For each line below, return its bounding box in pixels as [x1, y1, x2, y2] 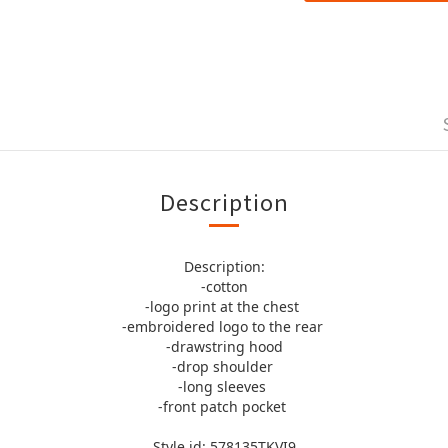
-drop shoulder [171, 357, 277, 376]
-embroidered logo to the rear [121, 317, 327, 336]
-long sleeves [178, 377, 270, 396]
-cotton [200, 277, 248, 296]
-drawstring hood [165, 337, 283, 356]
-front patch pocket [158, 397, 290, 416]
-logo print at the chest [145, 297, 303, 316]
